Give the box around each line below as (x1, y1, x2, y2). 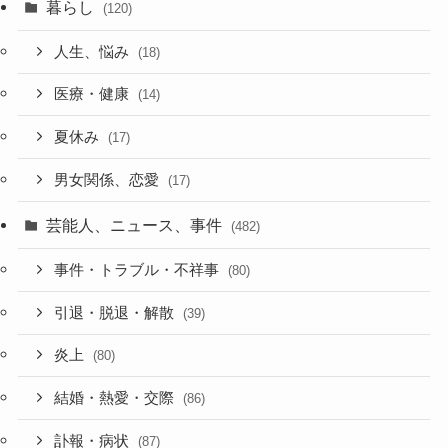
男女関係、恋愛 (54, 171, 164, 188)
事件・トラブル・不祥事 (54, 261, 224, 278)
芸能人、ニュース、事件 (46, 215, 227, 234)
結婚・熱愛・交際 (54, 390, 179, 407)
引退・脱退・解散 (54, 304, 179, 321)
